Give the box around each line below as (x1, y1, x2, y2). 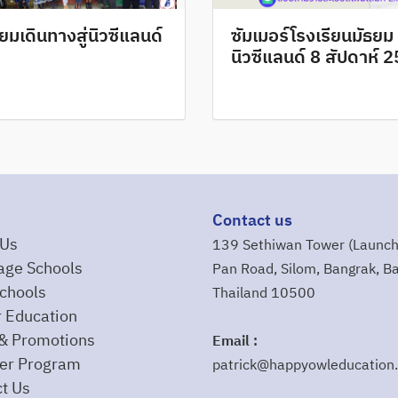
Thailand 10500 (212, 281, 315, 306)
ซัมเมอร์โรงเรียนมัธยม (231, 21, 394, 52)
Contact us (212, 207, 292, 235)
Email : (212, 329, 258, 354)
